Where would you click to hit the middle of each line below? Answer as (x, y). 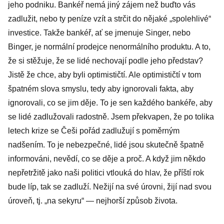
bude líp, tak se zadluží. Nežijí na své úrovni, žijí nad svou (110, 187)
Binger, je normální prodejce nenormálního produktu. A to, (109, 47)
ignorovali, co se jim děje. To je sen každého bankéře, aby (110, 103)
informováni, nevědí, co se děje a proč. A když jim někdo (107, 159)
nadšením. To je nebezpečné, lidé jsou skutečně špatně (106, 145)
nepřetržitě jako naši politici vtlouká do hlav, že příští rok (106, 173)
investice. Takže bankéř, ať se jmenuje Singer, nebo (99, 33)
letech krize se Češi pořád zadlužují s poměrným (94, 131)
